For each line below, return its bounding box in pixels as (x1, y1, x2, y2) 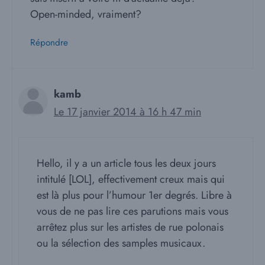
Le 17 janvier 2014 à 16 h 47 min (54, 104, 201, 120)
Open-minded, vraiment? (30, 7, 141, 22)
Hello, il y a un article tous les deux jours (37, 156, 216, 172)
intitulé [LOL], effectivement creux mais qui (37, 172, 225, 188)
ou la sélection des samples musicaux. (37, 235, 205, 251)
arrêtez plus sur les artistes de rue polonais (37, 219, 224, 235)
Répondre (30, 36, 68, 50)
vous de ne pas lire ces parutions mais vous (37, 203, 228, 219)
